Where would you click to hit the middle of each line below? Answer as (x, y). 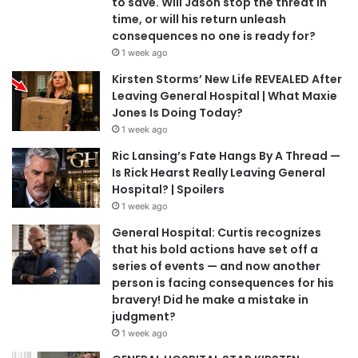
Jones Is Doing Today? (177, 112)
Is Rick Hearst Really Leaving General (219, 172)
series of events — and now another (216, 266)
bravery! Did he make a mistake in (210, 299)
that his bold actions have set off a (215, 249)
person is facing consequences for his (223, 282)
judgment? (144, 316)
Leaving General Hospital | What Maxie (225, 95)
